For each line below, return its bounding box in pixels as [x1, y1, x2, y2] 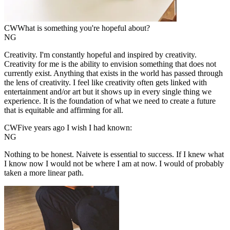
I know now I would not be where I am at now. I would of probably [4, 159, 224, 168]
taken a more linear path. [4, 168, 84, 178]
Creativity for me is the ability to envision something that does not [4, 60, 216, 69]
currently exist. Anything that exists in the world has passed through [4, 69, 223, 78]
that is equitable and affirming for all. [4, 106, 123, 115]
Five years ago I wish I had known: [17, 123, 132, 132]
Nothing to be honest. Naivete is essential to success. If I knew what [4, 150, 224, 159]
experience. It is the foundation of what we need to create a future [4, 97, 216, 106]
